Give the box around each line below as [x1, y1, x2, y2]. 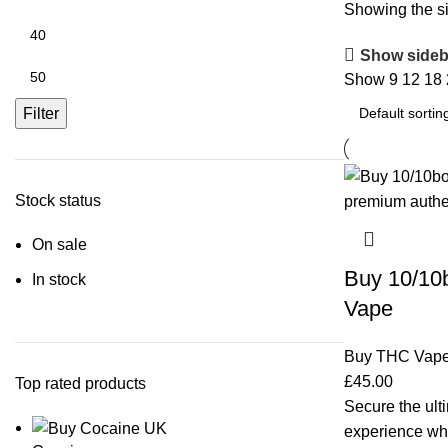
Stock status [15, 192, 101, 209]
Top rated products [15, 375, 146, 392]
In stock [32, 271, 86, 288]
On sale [32, 236, 87, 253]
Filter [23, 105, 59, 122]
